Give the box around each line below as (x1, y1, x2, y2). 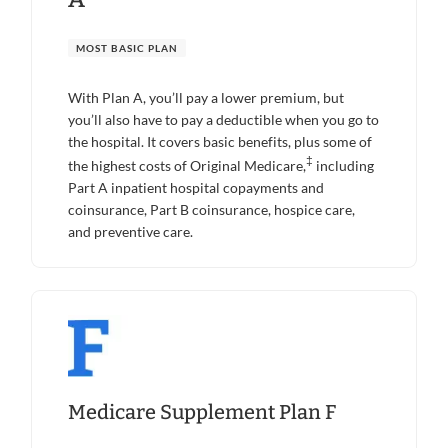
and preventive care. (68, 223, 193, 241)
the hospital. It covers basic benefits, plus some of (68, 133, 372, 151)
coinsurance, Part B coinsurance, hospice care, (68, 201, 355, 219)
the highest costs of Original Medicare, (68, 157, 306, 175)
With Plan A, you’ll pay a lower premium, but (68, 89, 344, 107)
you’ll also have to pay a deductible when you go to (68, 111, 379, 129)
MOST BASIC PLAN (76, 42, 178, 55)
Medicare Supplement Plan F (68, 399, 336, 424)
